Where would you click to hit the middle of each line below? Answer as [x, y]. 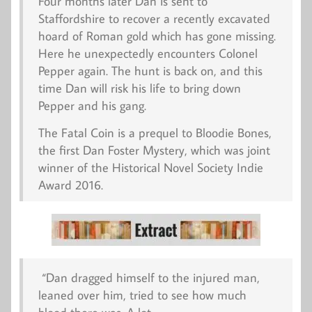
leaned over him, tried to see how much [142, 295]
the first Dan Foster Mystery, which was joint [154, 150]
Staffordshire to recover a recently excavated [154, 19]
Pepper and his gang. [92, 106]
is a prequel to [155, 132]
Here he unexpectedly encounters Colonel [148, 54]
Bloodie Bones [232, 132]
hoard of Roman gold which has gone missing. [157, 36]
